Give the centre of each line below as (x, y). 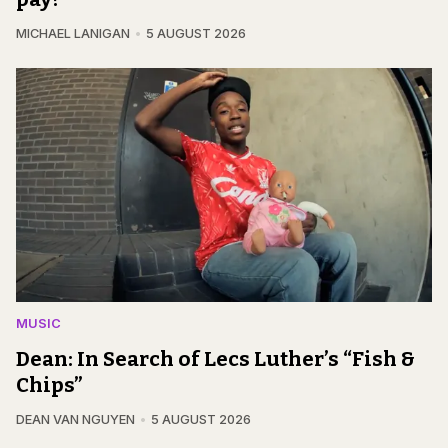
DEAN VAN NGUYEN (75, 419)
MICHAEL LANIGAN (73, 33)
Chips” (49, 384)
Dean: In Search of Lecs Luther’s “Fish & (215, 358)
